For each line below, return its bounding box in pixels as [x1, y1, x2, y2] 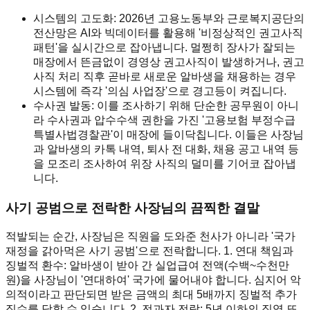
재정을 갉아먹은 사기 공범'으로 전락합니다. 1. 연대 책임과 [6, 245, 293, 257]
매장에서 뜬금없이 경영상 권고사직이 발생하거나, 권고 [33, 55, 304, 68]
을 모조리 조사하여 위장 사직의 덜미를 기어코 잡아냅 [33, 157, 296, 170]
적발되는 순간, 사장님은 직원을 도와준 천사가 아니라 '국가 [6, 230, 295, 243]
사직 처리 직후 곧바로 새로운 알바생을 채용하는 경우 [33, 70, 296, 82]
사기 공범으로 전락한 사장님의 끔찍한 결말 [6, 200, 259, 215]
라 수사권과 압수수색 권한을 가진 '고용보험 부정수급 [33, 113, 295, 126]
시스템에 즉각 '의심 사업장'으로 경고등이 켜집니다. [33, 84, 286, 97]
